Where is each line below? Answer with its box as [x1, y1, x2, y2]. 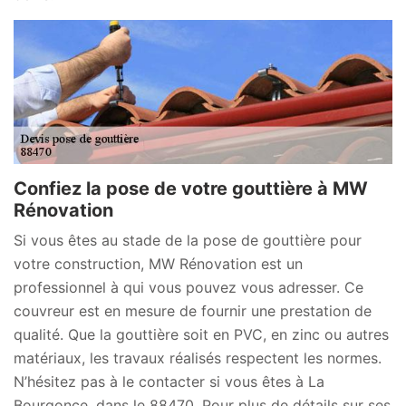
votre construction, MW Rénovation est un [14, 255, 303, 274]
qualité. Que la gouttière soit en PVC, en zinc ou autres [14, 325, 389, 344]
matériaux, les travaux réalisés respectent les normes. [14, 349, 382, 368]
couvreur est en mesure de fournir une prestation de [14, 302, 372, 321]
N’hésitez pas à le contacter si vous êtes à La [14, 372, 324, 391]
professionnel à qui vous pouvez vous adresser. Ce [14, 278, 363, 297]
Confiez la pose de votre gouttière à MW [14, 178, 368, 200]
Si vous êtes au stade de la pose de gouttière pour [14, 231, 362, 250]
